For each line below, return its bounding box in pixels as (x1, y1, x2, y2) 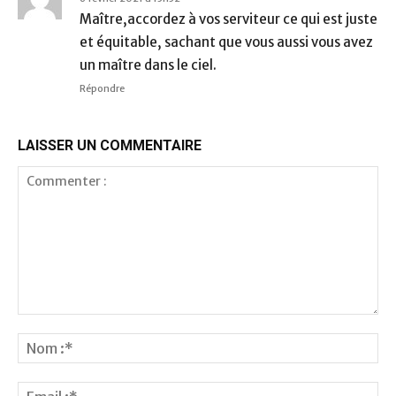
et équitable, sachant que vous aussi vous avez (80, 34, 373, 50)
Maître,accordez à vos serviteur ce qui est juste (80, 11, 377, 27)
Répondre (80, 82, 125, 95)
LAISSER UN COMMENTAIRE (18, 137, 202, 154)
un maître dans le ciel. (80, 57, 217, 73)
